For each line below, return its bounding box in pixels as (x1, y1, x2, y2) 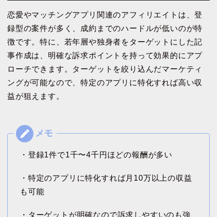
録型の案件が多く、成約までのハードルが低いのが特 (7, 24, 203, 33)
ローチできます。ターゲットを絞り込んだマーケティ (7, 65, 203, 74)
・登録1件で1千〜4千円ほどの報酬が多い (20, 151, 172, 159)
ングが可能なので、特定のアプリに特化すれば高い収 (7, 78, 203, 87)
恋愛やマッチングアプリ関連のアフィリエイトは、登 (7, 11, 203, 19)
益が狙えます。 (7, 92, 64, 101)
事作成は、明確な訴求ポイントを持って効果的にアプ (7, 51, 203, 60)
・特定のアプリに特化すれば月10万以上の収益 (20, 174, 192, 183)
